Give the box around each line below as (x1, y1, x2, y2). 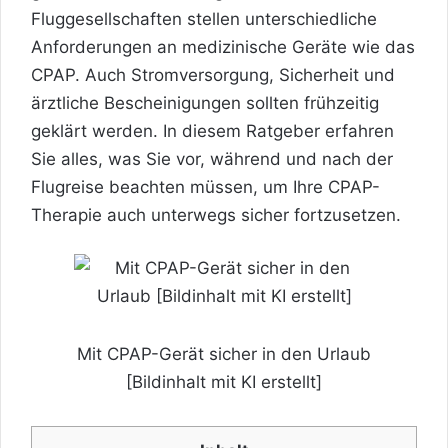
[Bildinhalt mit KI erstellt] (126, 371, 322, 392)
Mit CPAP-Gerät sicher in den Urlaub (77, 343, 371, 364)
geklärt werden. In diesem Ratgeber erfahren (31, 121, 394, 141)
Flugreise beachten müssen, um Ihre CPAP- (31, 177, 380, 197)
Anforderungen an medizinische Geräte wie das (31, 37, 415, 57)
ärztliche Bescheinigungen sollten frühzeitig (31, 93, 379, 113)
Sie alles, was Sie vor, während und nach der (31, 149, 393, 169)
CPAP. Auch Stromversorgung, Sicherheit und (31, 65, 395, 85)
